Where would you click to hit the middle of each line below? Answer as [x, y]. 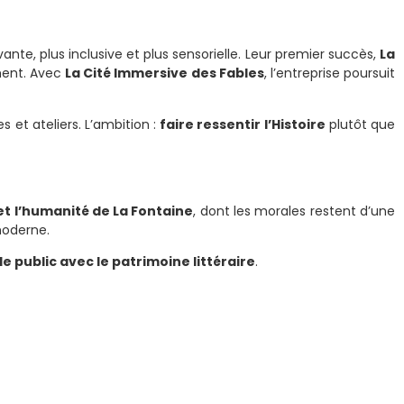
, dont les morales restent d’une [294, 211]
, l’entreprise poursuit [330, 73]
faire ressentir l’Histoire [243, 124]
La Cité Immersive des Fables [165, 73]
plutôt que [360, 124]
